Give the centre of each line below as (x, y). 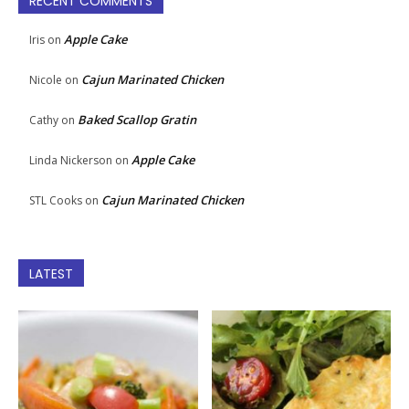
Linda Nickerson (71, 160)
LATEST (51, 273)
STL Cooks (56, 200)
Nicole (46, 79)
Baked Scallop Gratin (137, 119)
